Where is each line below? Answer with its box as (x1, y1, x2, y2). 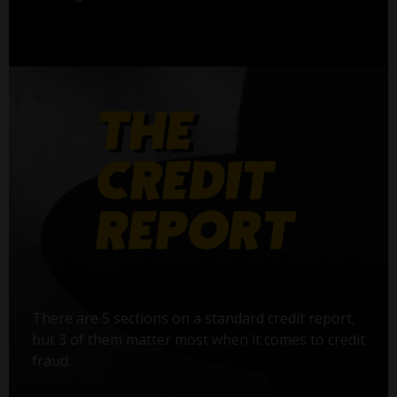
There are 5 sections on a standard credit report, (31, 307, 355, 328)
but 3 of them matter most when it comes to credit (31, 329, 365, 349)
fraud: (31, 350, 71, 370)
